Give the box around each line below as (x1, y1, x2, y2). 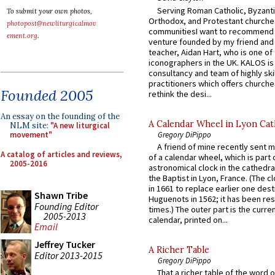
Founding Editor (34, 199, 98, 212)
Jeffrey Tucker (34, 238, 95, 250)
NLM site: (10, 120, 50, 131)
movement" (10, 130, 52, 140)
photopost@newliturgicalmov (7, 19, 96, 28)
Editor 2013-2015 (34, 249, 103, 261)
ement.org (7, 31, 37, 40)
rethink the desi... (149, 88, 212, 99)
